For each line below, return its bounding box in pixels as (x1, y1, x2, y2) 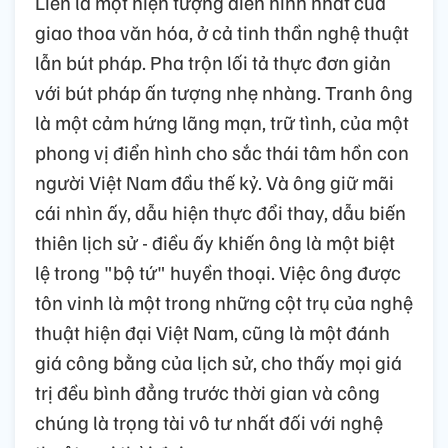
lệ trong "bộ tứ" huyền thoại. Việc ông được (35, 258, 401, 285)
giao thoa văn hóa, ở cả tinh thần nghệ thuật (35, 18, 409, 45)
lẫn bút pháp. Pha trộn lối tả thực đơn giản (35, 48, 391, 75)
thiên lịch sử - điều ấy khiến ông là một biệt (35, 228, 395, 255)
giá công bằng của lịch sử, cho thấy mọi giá (35, 348, 402, 375)
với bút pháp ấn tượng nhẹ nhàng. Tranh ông (35, 78, 413, 105)
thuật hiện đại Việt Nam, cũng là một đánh (35, 318, 390, 345)
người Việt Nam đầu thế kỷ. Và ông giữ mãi (35, 168, 394, 195)
